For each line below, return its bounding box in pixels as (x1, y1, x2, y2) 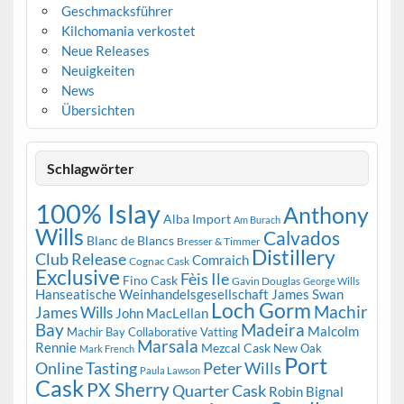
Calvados (262, 225, 340, 250)
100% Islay (34, 197, 161, 229)
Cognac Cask (128, 253, 189, 268)
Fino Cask (122, 271, 178, 288)
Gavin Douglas (231, 273, 300, 288)
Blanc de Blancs (86, 232, 174, 248)
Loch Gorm (210, 298, 311, 323)
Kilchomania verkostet (60, 23, 196, 40)
